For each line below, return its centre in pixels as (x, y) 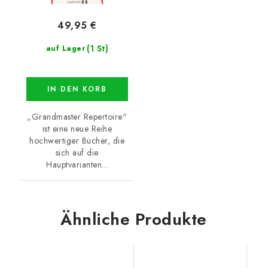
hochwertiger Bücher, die (77, 141)
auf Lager (65, 49)
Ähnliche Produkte (134, 220)
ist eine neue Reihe (77, 129)
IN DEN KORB (77, 89)
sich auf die (77, 153)
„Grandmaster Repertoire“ (77, 117)
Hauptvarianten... (77, 165)
